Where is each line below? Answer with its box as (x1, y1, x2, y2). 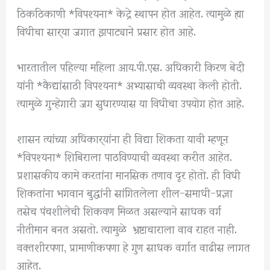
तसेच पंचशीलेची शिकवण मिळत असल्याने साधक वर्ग (17, 193, 222, 226)
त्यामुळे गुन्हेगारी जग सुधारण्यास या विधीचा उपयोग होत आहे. (17, 86, 245, 118)
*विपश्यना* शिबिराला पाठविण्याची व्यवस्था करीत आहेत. (17, 139, 233, 172)
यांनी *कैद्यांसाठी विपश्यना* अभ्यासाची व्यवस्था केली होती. (17, 67, 242, 100)
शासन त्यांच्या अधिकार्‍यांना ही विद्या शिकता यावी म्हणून (17, 121, 229, 154)
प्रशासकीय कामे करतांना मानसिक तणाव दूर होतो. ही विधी (17, 157, 241, 190)
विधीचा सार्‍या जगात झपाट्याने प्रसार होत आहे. (17, 14, 196, 46)
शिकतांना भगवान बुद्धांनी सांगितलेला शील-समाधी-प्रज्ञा (17, 175, 233, 208)
